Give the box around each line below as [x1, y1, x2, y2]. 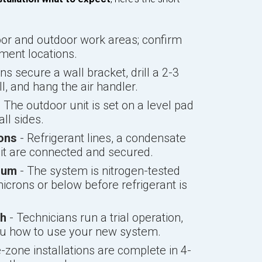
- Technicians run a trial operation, [6, 211, 183, 225]
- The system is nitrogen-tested [16, 164, 180, 178]
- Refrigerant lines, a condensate [16, 131, 186, 145]
